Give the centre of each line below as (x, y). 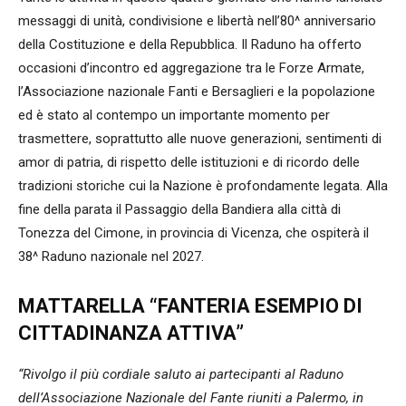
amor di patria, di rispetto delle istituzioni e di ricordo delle (189, 162)
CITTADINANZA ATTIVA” (131, 333)
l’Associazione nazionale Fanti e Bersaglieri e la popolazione (197, 92)
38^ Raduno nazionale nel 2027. (111, 256)
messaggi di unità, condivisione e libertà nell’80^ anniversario (197, 21)
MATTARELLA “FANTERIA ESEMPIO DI (190, 306)
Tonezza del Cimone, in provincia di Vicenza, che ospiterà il (193, 233)
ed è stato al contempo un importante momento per (174, 115)
